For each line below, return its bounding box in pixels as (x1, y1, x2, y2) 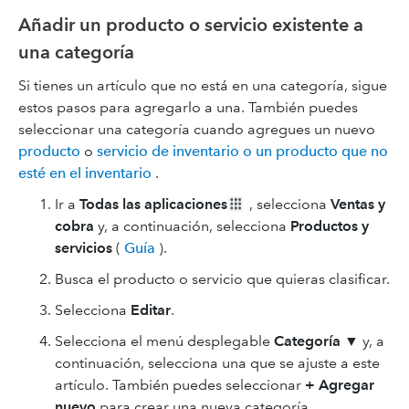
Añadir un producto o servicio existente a (18, 14, 363, 36)
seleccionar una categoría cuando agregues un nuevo (18, 121, 375, 138)
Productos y (290, 217, 369, 235)
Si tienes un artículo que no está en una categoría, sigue (18, 77, 387, 94)
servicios (55, 239, 112, 257)
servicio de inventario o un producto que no (97, 142, 388, 160)
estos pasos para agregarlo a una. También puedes (18, 99, 358, 116)
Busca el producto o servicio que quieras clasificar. (55, 270, 390, 288)
